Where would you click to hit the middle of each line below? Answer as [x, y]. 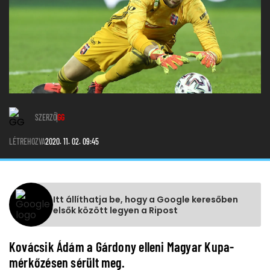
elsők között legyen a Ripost [115, 210]
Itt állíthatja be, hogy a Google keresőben [146, 199]
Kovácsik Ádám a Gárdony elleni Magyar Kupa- [122, 247]
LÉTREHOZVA [27, 142]
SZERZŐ [46, 118]
